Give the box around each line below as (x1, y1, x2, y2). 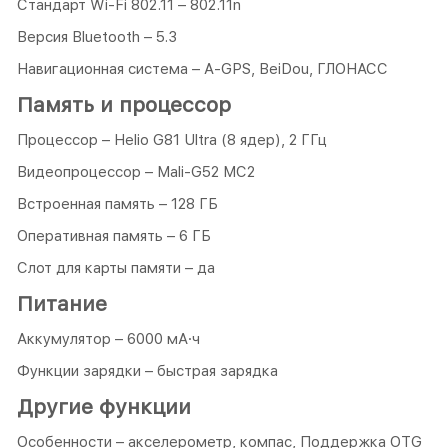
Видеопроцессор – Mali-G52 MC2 (17, 163, 255, 182)
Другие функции (17, 394, 191, 420)
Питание (17, 291, 107, 317)
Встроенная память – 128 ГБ (17, 195, 218, 214)
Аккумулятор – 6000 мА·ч (17, 330, 200, 349)
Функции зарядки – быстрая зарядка (17, 362, 278, 381)
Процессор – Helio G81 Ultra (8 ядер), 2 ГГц (17, 131, 327, 150)
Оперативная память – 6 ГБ (17, 227, 211, 246)
